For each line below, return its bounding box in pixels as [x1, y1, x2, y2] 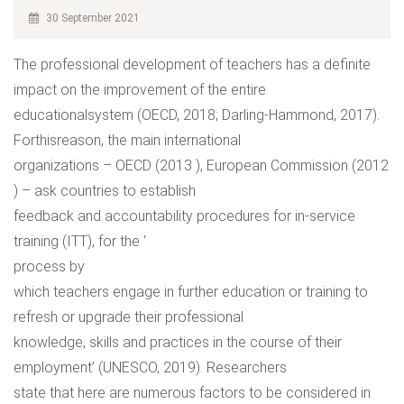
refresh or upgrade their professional [14, 308, 243, 326]
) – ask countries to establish [14, 182, 196, 199]
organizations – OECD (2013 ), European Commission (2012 [14, 157, 389, 174]
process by [14, 258, 85, 275]
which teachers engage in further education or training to [14, 283, 368, 300]
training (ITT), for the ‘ [14, 233, 146, 250]
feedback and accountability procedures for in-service [14, 207, 355, 225]
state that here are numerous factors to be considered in [14, 384, 371, 401]
